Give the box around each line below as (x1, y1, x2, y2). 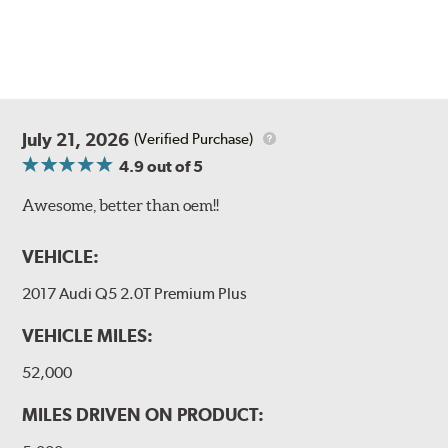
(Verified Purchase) (134, 130, 254, 149)
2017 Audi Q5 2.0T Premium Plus (22, 283, 248, 303)
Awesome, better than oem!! (22, 195, 220, 214)
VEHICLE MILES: (22, 324, 154, 346)
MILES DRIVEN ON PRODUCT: (22, 403, 265, 425)
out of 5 (144, 156, 204, 176)
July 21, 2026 (22, 128, 130, 150)
